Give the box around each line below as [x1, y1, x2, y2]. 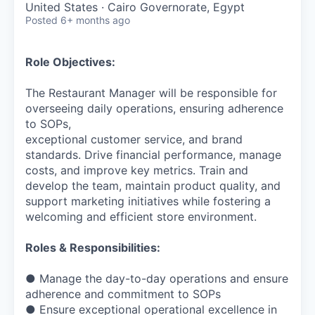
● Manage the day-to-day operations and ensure [25, 271, 288, 285]
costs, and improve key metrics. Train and [25, 162, 248, 177]
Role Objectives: [25, 54, 115, 69]
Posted [25, 13, 58, 26]
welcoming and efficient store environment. [25, 209, 257, 224]
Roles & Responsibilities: [25, 240, 160, 255]
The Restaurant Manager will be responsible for [25, 85, 277, 100]
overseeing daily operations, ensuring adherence [25, 101, 283, 115]
